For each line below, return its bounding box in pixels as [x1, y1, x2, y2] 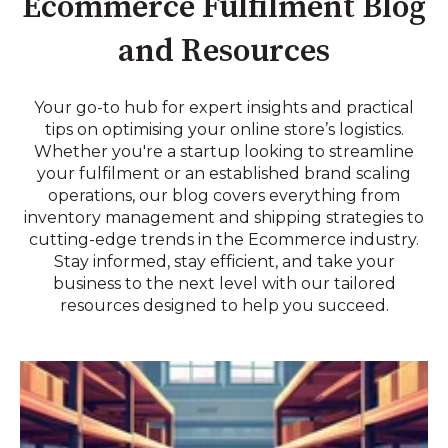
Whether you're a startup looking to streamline [34, 141, 414, 161]
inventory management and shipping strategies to [24, 207, 424, 227]
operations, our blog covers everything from [48, 185, 400, 205]
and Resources [118, 32, 330, 73]
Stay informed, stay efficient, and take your [53, 251, 395, 271]
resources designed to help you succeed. [59, 295, 389, 315]
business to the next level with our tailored [52, 273, 396, 293]
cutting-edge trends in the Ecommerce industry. [29, 229, 419, 249]
